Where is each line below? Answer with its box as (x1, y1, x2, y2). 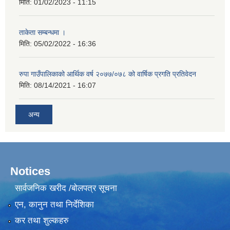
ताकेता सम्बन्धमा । (19, 28, 66, 37)
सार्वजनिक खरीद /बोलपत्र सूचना (14, 183, 117, 194)
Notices (10, 164, 50, 178)
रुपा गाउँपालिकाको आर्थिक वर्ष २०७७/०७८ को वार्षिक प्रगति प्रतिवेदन (19, 70, 196, 79)
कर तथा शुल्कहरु (14, 215, 69, 225)
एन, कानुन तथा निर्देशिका (14, 199, 94, 209)
